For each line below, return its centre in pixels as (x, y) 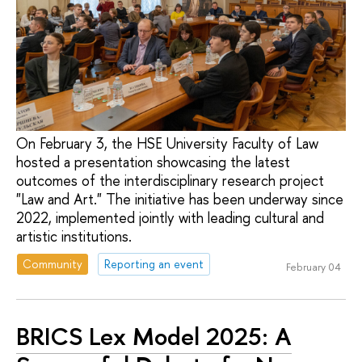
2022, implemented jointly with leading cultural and (170, 218)
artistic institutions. (74, 237)
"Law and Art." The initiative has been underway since (180, 200)
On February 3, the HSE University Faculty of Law (167, 144)
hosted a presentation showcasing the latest (153, 162)
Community (53, 264)
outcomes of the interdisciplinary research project (170, 181)
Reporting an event (154, 264)
